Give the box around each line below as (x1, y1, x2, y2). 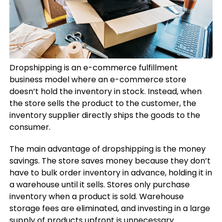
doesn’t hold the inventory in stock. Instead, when (9, 85, 202, 97)
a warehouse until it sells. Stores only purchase (9, 178, 190, 190)
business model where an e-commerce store (9, 73, 186, 85)
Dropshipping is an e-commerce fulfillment (9, 61, 178, 73)
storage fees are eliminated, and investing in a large (9, 202, 210, 214)
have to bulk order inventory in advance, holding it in (9, 166, 212, 178)
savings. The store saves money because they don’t (9, 155, 211, 166)
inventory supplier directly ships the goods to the (9, 109, 200, 121)
